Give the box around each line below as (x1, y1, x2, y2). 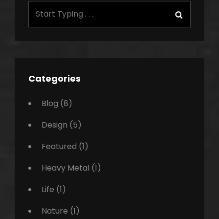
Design (42, 119, 67, 131)
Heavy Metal (42, 162, 89, 174)
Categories (28, 72, 81, 85)
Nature (42, 205, 68, 217)
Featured (42, 141, 77, 153)
